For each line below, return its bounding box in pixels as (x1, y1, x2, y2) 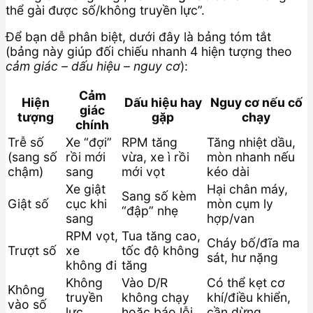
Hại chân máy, (207, 181, 288, 196)
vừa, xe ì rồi (122, 149, 189, 164)
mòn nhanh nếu (207, 149, 295, 164)
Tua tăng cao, (122, 228, 201, 243)
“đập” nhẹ (122, 203, 178, 218)
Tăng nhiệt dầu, (207, 134, 296, 150)
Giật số (8, 196, 49, 211)
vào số (8, 296, 47, 312)
